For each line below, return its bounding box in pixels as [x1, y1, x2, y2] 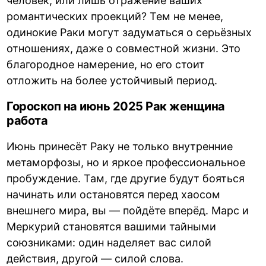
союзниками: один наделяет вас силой [7, 236, 212, 249]
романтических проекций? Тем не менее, [7, 10, 224, 23]
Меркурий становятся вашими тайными [7, 220, 217, 233]
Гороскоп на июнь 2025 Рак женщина [7, 99, 225, 114]
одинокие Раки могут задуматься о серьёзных [7, 26, 252, 39]
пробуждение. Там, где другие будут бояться [7, 172, 245, 185]
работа [7, 113, 48, 128]
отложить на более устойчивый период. [7, 74, 218, 87]
